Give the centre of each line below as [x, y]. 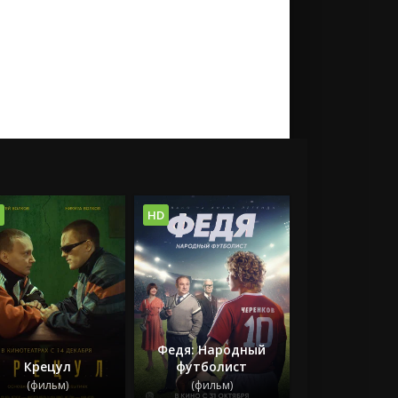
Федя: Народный [212, 349]
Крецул [47, 366]
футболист [212, 366]
